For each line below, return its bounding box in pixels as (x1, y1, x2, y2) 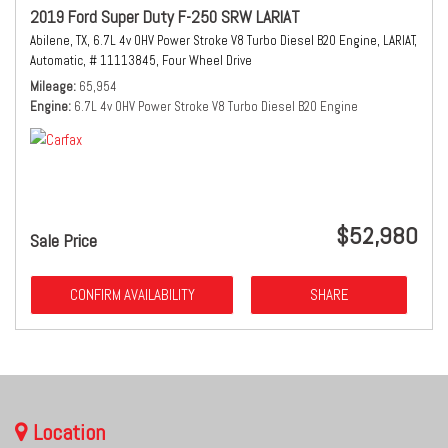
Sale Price (30, 229, 97, 252)
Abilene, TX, (30, 32, 90, 49)
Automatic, (30, 52, 86, 69)
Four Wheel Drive (162, 52, 252, 69)
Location (28, 418, 105, 446)
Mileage (30, 78, 73, 95)
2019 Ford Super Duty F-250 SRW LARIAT (30, 6, 300, 28)
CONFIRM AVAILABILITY (69, 285, 195, 304)
